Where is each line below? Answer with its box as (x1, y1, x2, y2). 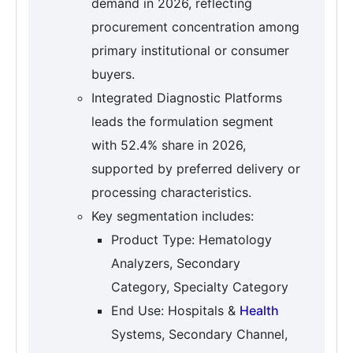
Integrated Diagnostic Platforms (91, 90, 282, 106)
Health (240, 303, 279, 319)
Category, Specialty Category (111, 279, 288, 295)
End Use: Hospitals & (111, 303, 240, 319)
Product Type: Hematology (111, 232, 272, 248)
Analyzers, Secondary (111, 255, 240, 272)
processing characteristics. (91, 184, 251, 201)
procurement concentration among (91, 19, 299, 35)
